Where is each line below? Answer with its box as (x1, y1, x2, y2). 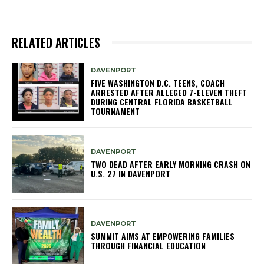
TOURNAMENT (91, 105, 140, 118)
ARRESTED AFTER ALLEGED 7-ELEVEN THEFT (91, 86, 247, 99)
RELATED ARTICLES (12, 33, 100, 51)
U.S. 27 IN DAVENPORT (91, 167, 171, 180)
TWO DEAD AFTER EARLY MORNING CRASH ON (91, 158, 251, 171)
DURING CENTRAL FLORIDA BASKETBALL (91, 95, 233, 108)
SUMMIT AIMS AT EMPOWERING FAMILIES (91, 230, 235, 243)
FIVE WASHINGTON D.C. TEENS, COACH (91, 77, 225, 90)
